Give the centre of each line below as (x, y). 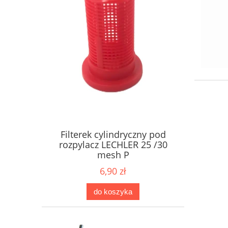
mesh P (113, 155)
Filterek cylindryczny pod (113, 135)
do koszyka (113, 191)
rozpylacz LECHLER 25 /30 (113, 145)
